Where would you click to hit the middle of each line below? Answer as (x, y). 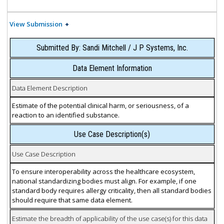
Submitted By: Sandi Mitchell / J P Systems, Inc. (112, 48)
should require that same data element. (72, 200)
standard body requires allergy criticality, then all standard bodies (111, 190)
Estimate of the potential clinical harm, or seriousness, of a (100, 105)
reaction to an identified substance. (65, 115)
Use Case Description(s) (112, 134)
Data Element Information (112, 68)
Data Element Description (49, 88)
